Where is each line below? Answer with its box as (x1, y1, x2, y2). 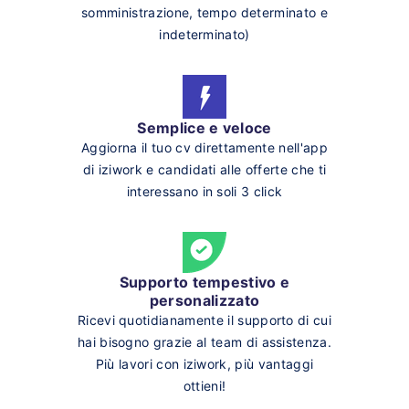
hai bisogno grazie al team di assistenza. (77, 333, 332, 350)
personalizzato (149, 290, 260, 309)
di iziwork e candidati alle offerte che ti (82, 161, 327, 177)
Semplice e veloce (137, 118, 272, 137)
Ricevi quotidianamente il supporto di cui (77, 311, 332, 328)
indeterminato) (159, 26, 250, 42)
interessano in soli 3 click (126, 183, 283, 199)
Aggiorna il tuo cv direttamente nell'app (81, 139, 328, 155)
